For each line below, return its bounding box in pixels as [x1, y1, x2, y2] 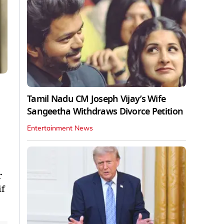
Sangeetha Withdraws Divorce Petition [27, 104, 183, 118]
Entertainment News [27, 124, 93, 132]
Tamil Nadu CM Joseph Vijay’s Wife [27, 92, 166, 105]
